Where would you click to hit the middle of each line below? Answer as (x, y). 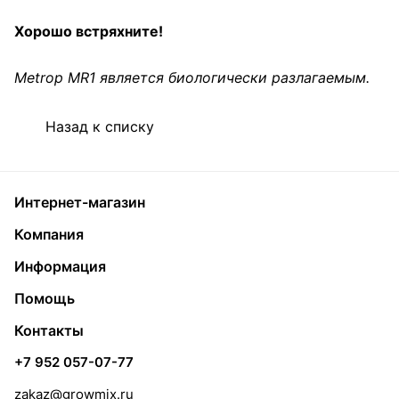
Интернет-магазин (80, 202)
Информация (60, 266)
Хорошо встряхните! (89, 32)
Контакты (49, 330)
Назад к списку (100, 126)
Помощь (45, 298)
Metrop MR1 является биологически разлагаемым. (192, 78)
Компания (49, 234)
